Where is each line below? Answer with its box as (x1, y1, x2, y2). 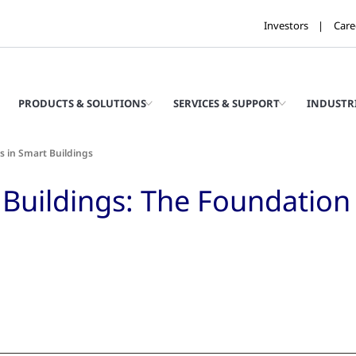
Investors (264, 17, 308, 33)
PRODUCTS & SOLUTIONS (18, 96, 146, 110)
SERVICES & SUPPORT (173, 96, 280, 110)
